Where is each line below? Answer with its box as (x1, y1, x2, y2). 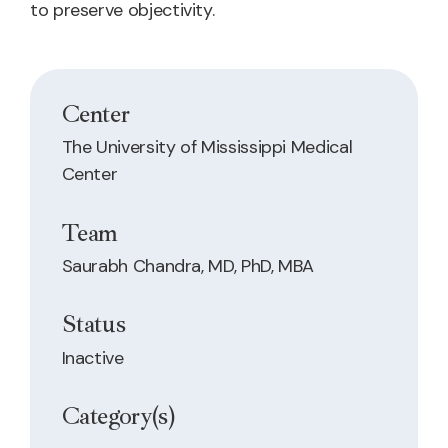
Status (61, 308, 126, 341)
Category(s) (61, 400, 176, 433)
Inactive (61, 345, 124, 370)
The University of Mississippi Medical (61, 135, 353, 160)
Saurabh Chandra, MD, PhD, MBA (61, 253, 315, 278)
